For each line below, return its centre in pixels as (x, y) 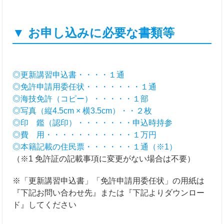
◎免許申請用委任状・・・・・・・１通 (85, 87)
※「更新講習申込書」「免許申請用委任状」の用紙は (109, 181)
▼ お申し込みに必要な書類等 (94, 33)
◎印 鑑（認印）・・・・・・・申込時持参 (93, 123)
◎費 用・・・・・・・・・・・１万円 (85, 135)
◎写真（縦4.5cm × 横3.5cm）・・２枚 (82, 111)
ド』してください (45, 205)
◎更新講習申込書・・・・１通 (69, 75)
